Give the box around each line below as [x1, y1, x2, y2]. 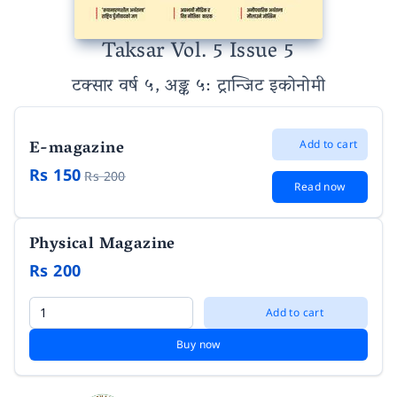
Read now [294, 179, 346, 194]
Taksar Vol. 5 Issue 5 [102, 33, 295, 73]
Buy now [176, 337, 221, 352]
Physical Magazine [29, 230, 175, 261]
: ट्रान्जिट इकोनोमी [206, 70, 325, 104]
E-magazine [29, 135, 124, 165]
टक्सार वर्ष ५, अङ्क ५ [72, 70, 206, 104]
